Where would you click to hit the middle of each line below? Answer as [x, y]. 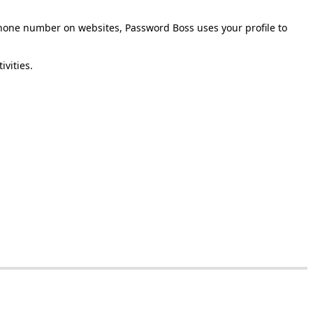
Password [147, 27]
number [42, 27]
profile [260, 27]
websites [99, 27]
